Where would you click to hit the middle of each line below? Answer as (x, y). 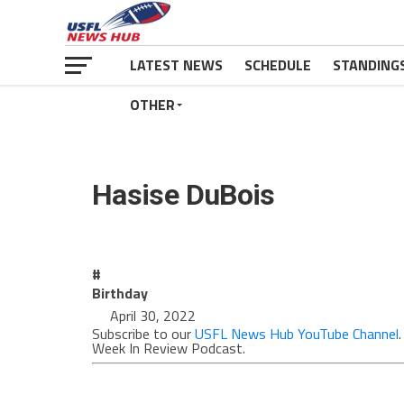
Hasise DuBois (184, 195)
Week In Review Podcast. (169, 348)
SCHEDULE (278, 65)
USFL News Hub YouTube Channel (297, 334)
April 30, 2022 (153, 316)
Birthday (120, 293)
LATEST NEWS (176, 65)
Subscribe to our (143, 334)
